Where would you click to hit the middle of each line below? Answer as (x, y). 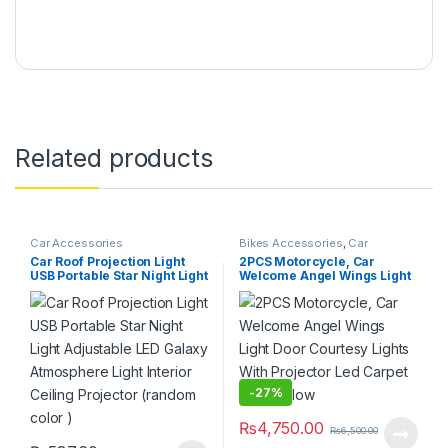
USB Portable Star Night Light (118, 275)
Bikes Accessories (290, 242)
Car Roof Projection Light (107, 261)
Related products (114, 157)
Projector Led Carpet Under (324, 303)
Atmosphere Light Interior (109, 303)
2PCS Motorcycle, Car (307, 261)
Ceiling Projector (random (111, 317)
